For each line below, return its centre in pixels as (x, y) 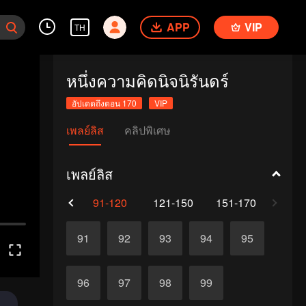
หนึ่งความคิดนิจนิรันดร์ (147, 80)
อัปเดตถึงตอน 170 (104, 103)
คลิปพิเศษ (147, 130)
